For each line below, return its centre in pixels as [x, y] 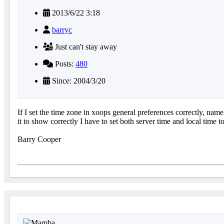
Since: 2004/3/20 [78, 81]
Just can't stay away [85, 47]
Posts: [64, 64]
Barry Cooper [39, 139]
